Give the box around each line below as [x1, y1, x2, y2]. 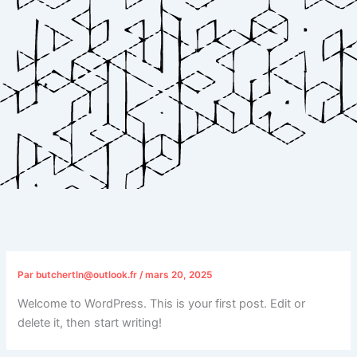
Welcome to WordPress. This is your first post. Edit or [18, 296, 306, 311]
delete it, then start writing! [18, 315, 163, 330]
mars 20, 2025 [145, 269, 213, 281]
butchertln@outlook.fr [36, 269, 140, 281]
